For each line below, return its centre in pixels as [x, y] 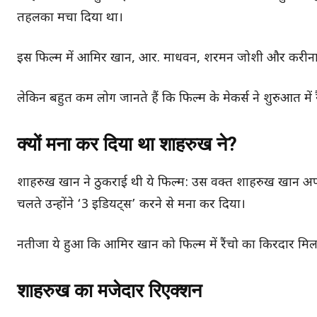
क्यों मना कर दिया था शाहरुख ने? [127, 144]
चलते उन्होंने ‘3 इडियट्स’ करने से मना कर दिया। [131, 204]
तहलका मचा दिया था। [70, 18]
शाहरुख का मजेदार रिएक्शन [109, 290]
